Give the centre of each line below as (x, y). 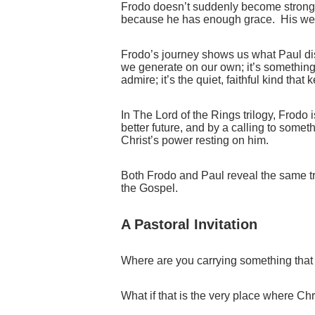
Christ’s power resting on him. (195, 141)
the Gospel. (149, 188)
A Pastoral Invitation (189, 225)
